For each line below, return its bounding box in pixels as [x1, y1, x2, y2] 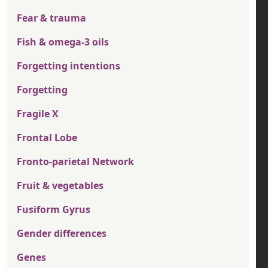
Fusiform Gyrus [17, 203, 90, 217]
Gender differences [17, 227, 106, 240]
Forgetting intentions [17, 59, 120, 73]
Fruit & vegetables [17, 179, 103, 193]
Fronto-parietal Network [17, 155, 134, 169]
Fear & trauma [17, 11, 86, 25]
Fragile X [17, 107, 59, 121]
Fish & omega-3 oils [17, 35, 109, 49]
